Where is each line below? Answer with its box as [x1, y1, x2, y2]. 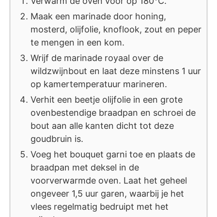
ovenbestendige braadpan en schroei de [31, 108, 196, 118]
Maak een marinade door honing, [31, 11, 166, 22]
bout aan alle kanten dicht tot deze [31, 121, 174, 131]
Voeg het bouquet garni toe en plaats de [31, 149, 195, 160]
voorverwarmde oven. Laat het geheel [31, 175, 187, 186]
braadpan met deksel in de [31, 162, 139, 173]
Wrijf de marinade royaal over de [31, 53, 163, 63]
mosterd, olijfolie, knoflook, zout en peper [31, 24, 201, 35]
